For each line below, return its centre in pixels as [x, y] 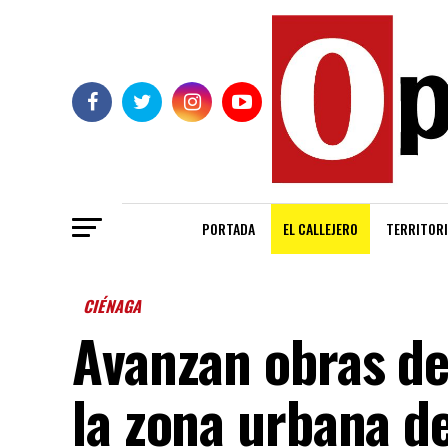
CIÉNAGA [114, 306]
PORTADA [228, 229]
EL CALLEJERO [320, 229]
